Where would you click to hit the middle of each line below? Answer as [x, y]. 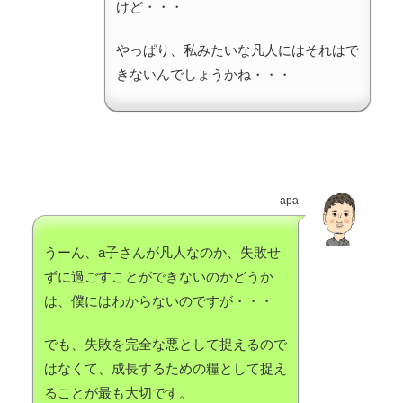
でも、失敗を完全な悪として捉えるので [166, 345]
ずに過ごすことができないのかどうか [159, 277]
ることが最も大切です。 [118, 393]
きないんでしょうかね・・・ [204, 75]
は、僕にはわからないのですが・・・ [159, 301]
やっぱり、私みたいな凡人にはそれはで [237, 50]
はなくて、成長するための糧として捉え [166, 369]
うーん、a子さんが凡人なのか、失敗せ [162, 253]
